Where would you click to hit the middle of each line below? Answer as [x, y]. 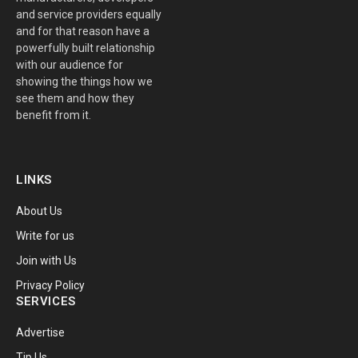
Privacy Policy [50, 285]
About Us [39, 211]
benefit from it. [54, 115]
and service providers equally [89, 14]
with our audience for [70, 64]
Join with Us [46, 260]
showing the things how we [84, 81]
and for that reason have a [83, 31]
